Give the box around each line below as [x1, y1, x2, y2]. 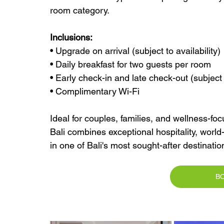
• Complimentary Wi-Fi [50, 85, 139, 96]
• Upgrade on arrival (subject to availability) [50, 45, 220, 56]
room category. [50, 4, 109, 15]
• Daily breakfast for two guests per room [50, 58, 211, 69]
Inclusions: [50, 31, 92, 42]
